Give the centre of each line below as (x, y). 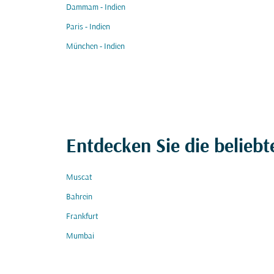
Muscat (79, 178)
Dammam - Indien (96, 8)
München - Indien (95, 47)
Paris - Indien (88, 27)
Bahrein (79, 197)
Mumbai (80, 236)
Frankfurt (82, 217)
